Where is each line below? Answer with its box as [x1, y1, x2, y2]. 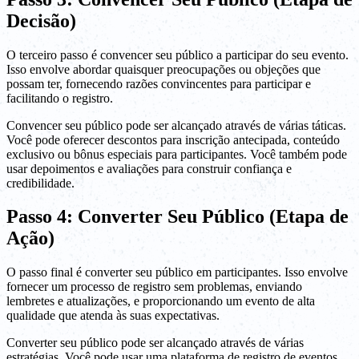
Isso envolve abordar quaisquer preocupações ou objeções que [6, 62, 321, 76]
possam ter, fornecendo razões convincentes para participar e [6, 76, 311, 91]
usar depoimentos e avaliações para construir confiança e [6, 161, 292, 175]
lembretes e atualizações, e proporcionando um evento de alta [6, 294, 315, 309]
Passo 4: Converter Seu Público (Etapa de [6, 206, 349, 228]
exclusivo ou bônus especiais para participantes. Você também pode [6, 147, 347, 161]
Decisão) [6, 10, 76, 31]
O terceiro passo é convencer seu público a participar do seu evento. [6, 47, 349, 62]
